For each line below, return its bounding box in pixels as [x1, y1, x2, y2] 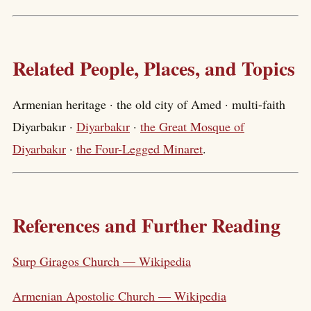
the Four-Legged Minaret [76, 140, 203, 158]
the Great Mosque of [140, 118, 244, 135]
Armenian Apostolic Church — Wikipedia [12, 287, 226, 305]
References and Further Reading [12, 210, 280, 239]
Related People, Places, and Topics [12, 53, 295, 83]
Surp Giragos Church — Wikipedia [12, 253, 191, 270]
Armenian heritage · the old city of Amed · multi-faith [12, 96, 285, 113]
